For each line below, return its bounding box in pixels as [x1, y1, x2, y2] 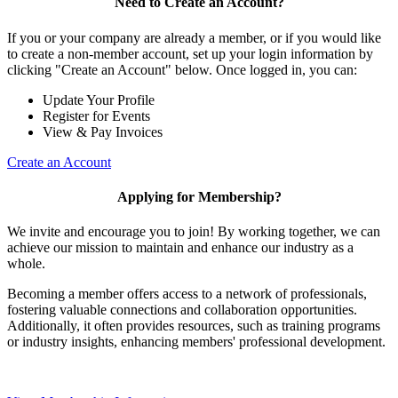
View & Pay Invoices [43, 123, 163, 139]
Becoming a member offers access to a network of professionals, [7, 286, 367, 302]
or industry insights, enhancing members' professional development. [7, 334, 386, 350]
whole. [7, 256, 45, 272]
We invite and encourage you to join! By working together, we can [7, 224, 380, 240]
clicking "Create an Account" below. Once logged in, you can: [7, 61, 357, 77]
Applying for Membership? [116, 188, 282, 204]
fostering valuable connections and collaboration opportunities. [7, 302, 357, 318]
